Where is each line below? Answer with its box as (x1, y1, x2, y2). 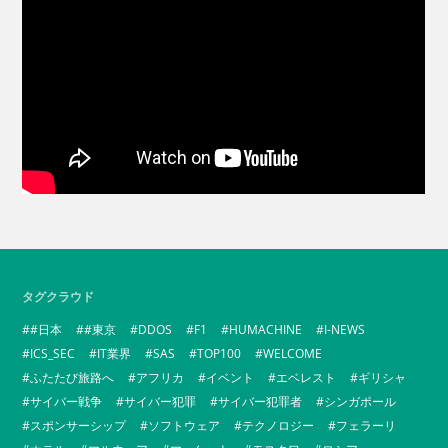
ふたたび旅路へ (30, 369, 115, 387)
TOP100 (197, 345, 242, 363)
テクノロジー (242, 417, 315, 435)
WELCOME (263, 345, 323, 363)
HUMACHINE (229, 321, 303, 339)
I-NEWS (324, 321, 366, 339)
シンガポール (324, 393, 397, 411)
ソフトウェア (148, 417, 221, 435)
